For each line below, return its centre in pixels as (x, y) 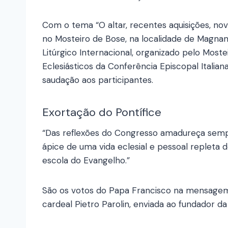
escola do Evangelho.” (86, 161)
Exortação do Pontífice (102, 112)
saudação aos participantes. (98, 80)
